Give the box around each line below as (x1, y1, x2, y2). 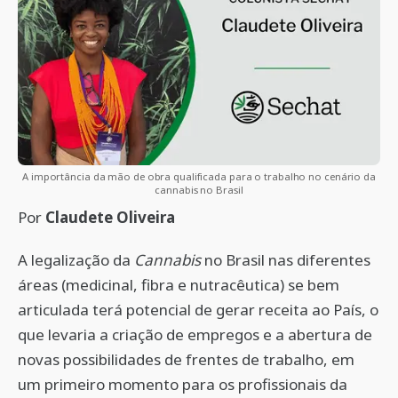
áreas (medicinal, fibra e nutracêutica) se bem (18, 275, 339, 295)
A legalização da (18, 250, 134, 270)
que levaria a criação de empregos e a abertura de (18, 324, 372, 345)
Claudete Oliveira (45, 207, 175, 227)
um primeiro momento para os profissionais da (18, 374, 347, 394)
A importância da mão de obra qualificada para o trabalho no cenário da (22, 170, 376, 183)
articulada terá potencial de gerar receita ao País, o (18, 299, 378, 320)
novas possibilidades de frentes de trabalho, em (18, 349, 354, 370)
